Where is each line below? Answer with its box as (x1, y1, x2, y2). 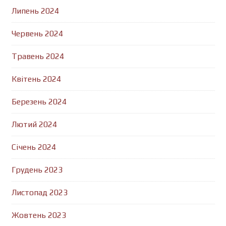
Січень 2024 (11, 142, 56, 152)
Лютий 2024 (11, 120, 57, 130)
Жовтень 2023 (11, 210, 66, 220)
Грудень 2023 (11, 165, 63, 175)
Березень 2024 (11, 97, 67, 107)
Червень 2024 (11, 29, 63, 39)
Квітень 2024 (11, 74, 61, 84)
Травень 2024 (11, 51, 64, 62)
